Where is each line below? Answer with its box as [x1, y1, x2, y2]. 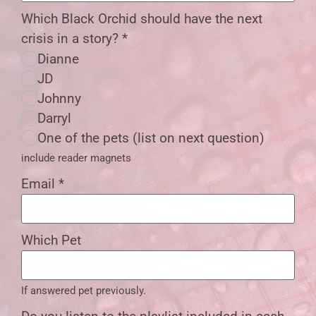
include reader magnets [21, 152, 131, 164]
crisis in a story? [21, 30, 122, 47]
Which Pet [21, 232, 81, 248]
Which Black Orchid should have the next [21, 11, 262, 27]
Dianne [37, 51, 80, 68]
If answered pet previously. [21, 284, 146, 297]
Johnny [37, 90, 82, 107]
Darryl [37, 110, 72, 127]
